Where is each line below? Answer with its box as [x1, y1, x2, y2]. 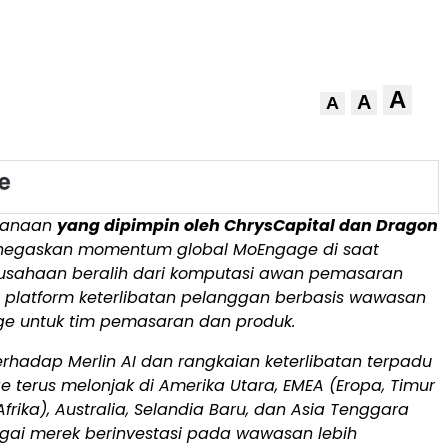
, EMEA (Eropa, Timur [275, 374, 435, 397]
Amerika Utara [159, 374, 275, 397]
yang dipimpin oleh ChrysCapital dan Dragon [57, 214, 438, 237]
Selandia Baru [134, 398, 246, 421]
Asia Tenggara [291, 398, 409, 421]
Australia [55, 398, 126, 421]
